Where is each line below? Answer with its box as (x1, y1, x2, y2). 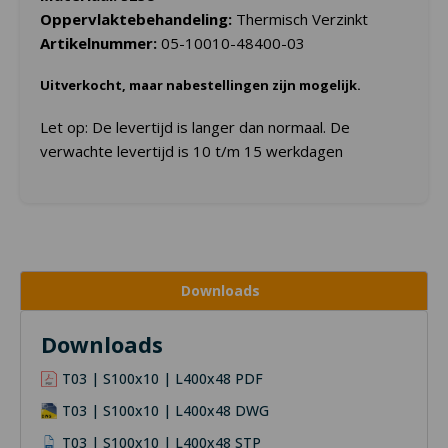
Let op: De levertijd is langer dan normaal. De (40, 117, 350, 138)
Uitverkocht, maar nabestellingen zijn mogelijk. (40, 76, 361, 95)
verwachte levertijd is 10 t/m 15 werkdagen (40, 141, 343, 162)
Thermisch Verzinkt (236, 9, 368, 30)
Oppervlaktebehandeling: (40, 9, 236, 30)
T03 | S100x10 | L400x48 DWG (62, 401, 269, 421)
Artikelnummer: (40, 33, 161, 54)
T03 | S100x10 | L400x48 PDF (62, 369, 263, 389)
